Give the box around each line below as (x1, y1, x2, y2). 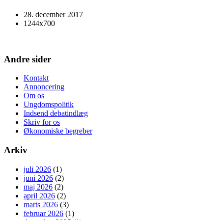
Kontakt (24, 74, 49, 82)
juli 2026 (24, 165, 51, 173)
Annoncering (24, 82, 64, 91)
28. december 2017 (24, 10, 83, 19)
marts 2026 (24, 200, 58, 209)
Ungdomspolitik (24, 100, 74, 109)
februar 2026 (24, 209, 63, 218)
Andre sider (4, 54, 51, 64)
